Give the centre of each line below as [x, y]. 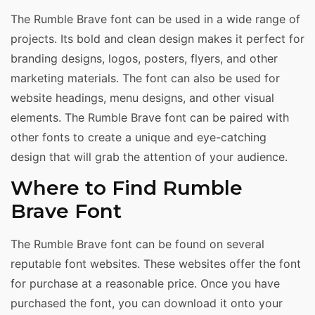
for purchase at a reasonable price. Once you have [145, 283]
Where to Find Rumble [127, 187]
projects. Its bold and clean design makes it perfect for [157, 38]
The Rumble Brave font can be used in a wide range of [155, 19]
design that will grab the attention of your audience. [149, 156]
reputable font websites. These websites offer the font [156, 263]
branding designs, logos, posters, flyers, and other [144, 58]
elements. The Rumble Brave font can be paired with [150, 117]
